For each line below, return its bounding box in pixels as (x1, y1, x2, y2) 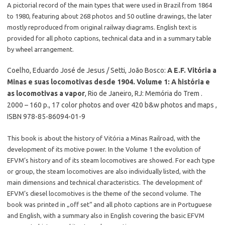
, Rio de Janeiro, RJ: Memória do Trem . (85, 89, 202, 97)
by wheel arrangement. (7, 46, 74, 53)
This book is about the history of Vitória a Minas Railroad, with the (7, 135, 200, 142)
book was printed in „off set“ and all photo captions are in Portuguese (7, 201, 212, 208)
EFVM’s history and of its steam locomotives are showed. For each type (7, 157, 215, 164)
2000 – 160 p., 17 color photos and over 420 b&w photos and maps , (7, 101, 217, 109)
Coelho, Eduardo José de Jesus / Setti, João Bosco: (7, 66, 167, 74)
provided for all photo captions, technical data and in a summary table (7, 35, 211, 42)
